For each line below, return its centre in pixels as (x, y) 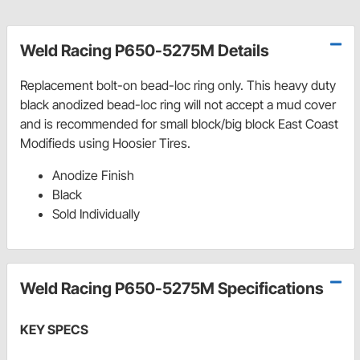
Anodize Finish (93, 176)
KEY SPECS (54, 330)
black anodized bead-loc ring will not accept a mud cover (178, 105)
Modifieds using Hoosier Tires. (105, 143)
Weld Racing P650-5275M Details (145, 51)
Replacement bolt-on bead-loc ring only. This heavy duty (178, 86)
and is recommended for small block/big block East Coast (179, 124)
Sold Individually (96, 214)
